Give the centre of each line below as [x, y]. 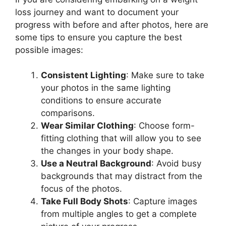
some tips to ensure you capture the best [99, 37]
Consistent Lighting [83, 75]
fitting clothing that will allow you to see [121, 138]
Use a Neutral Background [96, 163]
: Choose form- [164, 126]
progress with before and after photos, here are [112, 24]
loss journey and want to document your [97, 12]
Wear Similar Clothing [87, 126]
